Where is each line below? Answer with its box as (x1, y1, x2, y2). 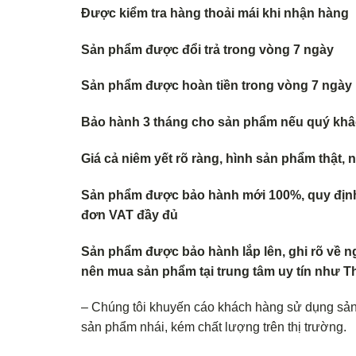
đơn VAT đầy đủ (81, 207, 178, 222)
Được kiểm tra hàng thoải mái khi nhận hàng (81, 6, 352, 20)
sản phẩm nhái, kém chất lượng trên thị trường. (81, 320, 346, 335)
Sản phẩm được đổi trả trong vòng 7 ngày (81, 42, 334, 56)
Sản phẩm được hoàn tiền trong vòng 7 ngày (81, 79, 352, 93)
